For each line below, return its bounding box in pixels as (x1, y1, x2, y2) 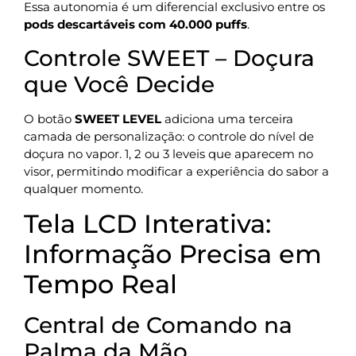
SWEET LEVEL (75, 110, 161, 126)
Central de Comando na (24, 311, 292, 339)
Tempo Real (24, 269, 177, 300)
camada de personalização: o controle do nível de (24, 128, 314, 144)
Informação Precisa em (24, 238, 322, 270)
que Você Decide (24, 70, 215, 98)
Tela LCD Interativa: (24, 208, 271, 240)
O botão (24, 110, 75, 126)
